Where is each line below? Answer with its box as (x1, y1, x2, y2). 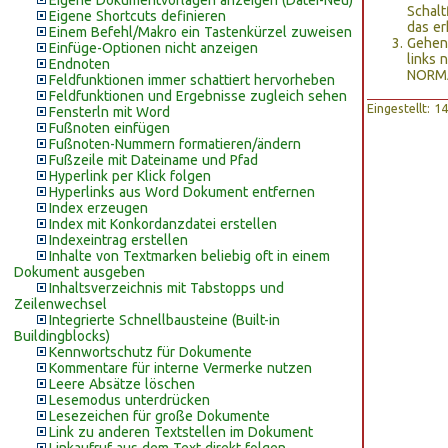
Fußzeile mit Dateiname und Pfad (49, 152, 258, 168)
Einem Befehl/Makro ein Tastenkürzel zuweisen (49, 24, 352, 40)
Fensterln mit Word (49, 104, 170, 120)
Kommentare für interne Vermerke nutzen (49, 360, 312, 376)
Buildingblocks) (14, 328, 110, 344)
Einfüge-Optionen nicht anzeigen (49, 40, 258, 56)
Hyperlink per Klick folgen (49, 168, 211, 184)
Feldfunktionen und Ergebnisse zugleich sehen (49, 88, 347, 104)
